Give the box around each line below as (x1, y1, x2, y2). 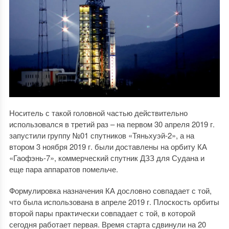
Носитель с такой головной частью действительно (9, 107, 188, 119)
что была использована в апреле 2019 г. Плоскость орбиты (9, 196, 219, 208)
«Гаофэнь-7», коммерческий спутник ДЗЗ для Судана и (9, 152, 204, 164)
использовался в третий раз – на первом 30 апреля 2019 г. (9, 119, 215, 130)
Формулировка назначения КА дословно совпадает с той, (9, 185, 212, 196)
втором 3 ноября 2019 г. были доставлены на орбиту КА (9, 141, 207, 152)
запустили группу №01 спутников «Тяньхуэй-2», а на (9, 130, 194, 141)
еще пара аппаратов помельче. (9, 164, 118, 175)
